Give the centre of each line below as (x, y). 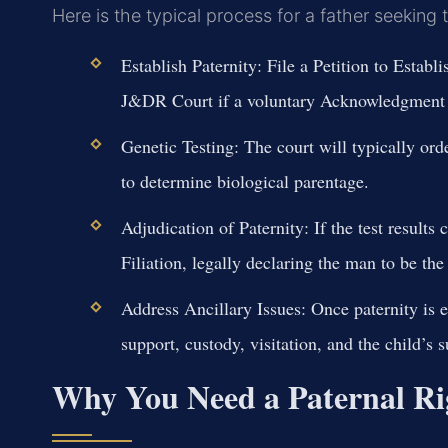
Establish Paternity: (191, 64)
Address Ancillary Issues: (213, 308)
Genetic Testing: (179, 146)
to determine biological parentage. (244, 181)
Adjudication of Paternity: (214, 227)
